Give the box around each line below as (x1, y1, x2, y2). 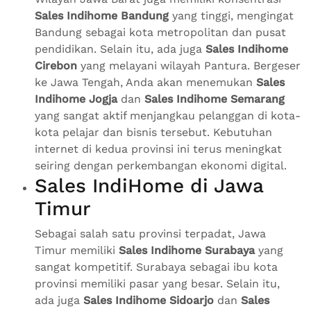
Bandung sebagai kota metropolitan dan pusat (35, 26, 286, 40)
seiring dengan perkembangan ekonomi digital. (35, 159, 287, 173)
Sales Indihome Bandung (35, 9, 169, 23)
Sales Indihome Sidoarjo (83, 294, 214, 308)
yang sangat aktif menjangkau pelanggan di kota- (35, 109, 301, 123)
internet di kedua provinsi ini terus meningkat (35, 142, 282, 156)
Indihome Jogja (35, 92, 117, 106)
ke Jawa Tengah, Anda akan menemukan (35, 76, 256, 90)
